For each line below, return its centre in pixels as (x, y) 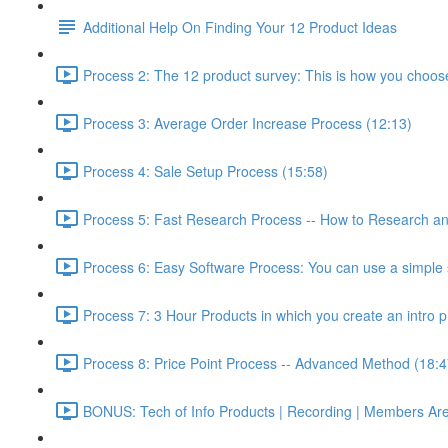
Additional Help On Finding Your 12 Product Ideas (240, 26)
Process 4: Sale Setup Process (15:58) (205, 170)
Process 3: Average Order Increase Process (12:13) (247, 122)
